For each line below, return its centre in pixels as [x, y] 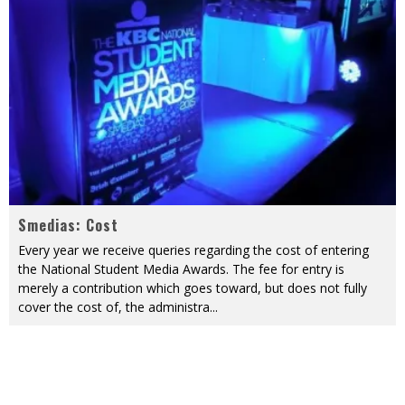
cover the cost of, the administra [114, 307]
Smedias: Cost [68, 226]
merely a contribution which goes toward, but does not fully [193, 288]
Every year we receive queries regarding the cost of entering [193, 250]
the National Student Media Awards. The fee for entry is [181, 269]
